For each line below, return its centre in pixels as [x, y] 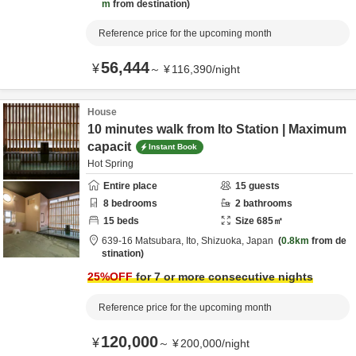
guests [263, 186]
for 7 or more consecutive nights [223, 277]
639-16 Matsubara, [144, 241]
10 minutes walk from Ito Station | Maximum [217, 129]
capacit [109, 147]
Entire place [130, 186]
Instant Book [173, 146]
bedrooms [133, 203]
